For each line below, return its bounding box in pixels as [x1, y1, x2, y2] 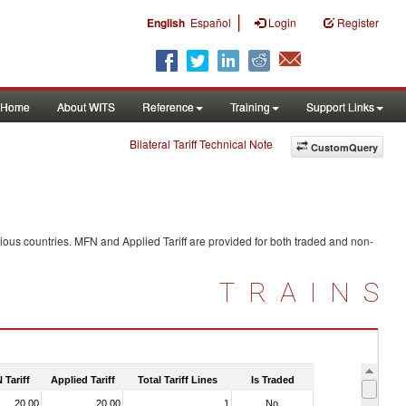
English [147, 14, 185, 31]
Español [190, 14, 231, 30]
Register [337, 14, 379, 30]
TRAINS [219, 276, 392, 308]
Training [230, 99, 270, 114]
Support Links [306, 99, 374, 114]
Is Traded [251, 373, 295, 385]
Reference [142, 99, 194, 114]
